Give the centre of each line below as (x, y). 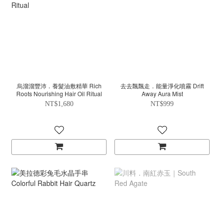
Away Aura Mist (162, 94)
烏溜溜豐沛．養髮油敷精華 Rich (59, 86)
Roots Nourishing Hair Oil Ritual (59, 94)
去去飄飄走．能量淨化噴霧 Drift (162, 86)
